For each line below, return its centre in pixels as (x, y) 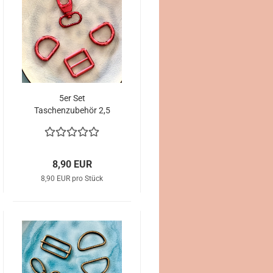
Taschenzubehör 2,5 (72, 110)
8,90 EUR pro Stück (72, 179)
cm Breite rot (72, 122)
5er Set (72, 98)
